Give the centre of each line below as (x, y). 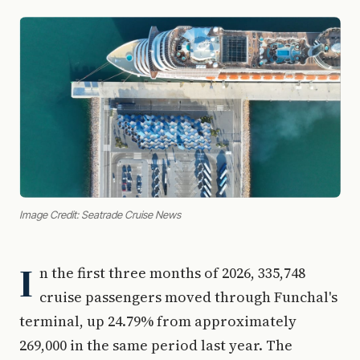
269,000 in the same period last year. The (156, 345)
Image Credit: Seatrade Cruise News (100, 215)
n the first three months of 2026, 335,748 (172, 273)
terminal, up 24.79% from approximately (158, 321)
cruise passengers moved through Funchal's (188, 297)
